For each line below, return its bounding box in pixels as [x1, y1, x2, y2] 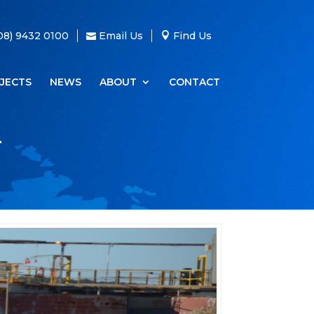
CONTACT [168, 76, 220, 88]
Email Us [98, 29, 143, 43]
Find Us [172, 29, 212, 43]
